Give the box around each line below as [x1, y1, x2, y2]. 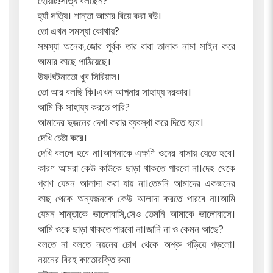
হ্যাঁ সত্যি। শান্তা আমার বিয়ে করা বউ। [37, 9, 161, 26]
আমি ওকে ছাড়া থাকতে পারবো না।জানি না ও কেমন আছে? [37, 222, 224, 239]
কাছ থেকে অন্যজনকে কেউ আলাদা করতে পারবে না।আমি [37, 191, 236, 208]
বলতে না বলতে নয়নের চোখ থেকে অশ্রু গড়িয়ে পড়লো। [37, 237, 236, 254]
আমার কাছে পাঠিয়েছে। [37, 54, 111, 71]
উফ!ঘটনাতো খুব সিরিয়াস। [37, 69, 120, 87]
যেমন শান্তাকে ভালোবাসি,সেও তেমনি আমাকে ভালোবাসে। [37, 207, 236, 224]
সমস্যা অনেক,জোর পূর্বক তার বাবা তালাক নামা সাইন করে [37, 39, 236, 56]
